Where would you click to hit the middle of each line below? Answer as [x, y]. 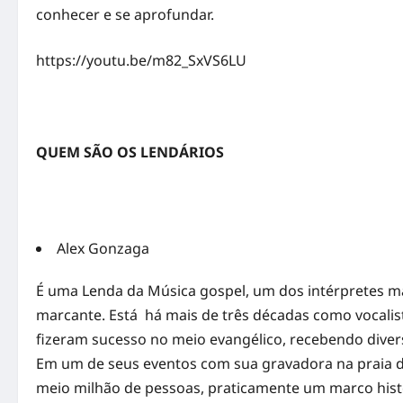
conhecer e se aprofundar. [125, 15]
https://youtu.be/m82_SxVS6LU [141, 61]
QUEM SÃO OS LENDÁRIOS [132, 152]
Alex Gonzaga [105, 249]
